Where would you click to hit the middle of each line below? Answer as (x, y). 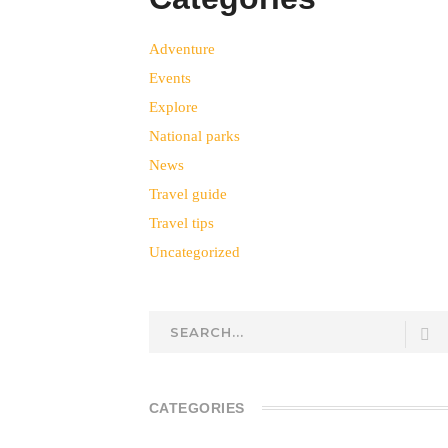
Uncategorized (194, 251)
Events (169, 77)
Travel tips (181, 222)
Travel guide (187, 193)
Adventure (181, 48)
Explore (173, 106)
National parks (194, 135)
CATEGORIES (196, 408)
